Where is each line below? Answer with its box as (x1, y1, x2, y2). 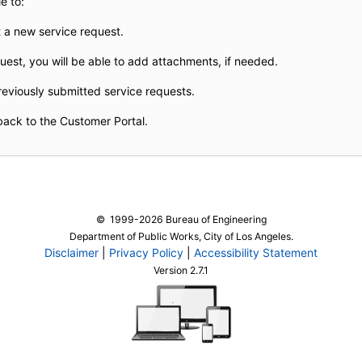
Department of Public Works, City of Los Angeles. (69, 230, 293, 242)
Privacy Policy (109, 246, 183, 259)
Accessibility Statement (194, 246, 318, 259)
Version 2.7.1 (154, 264, 208, 276)
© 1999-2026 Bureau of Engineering (95, 213, 267, 225)
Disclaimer (44, 246, 99, 259)
